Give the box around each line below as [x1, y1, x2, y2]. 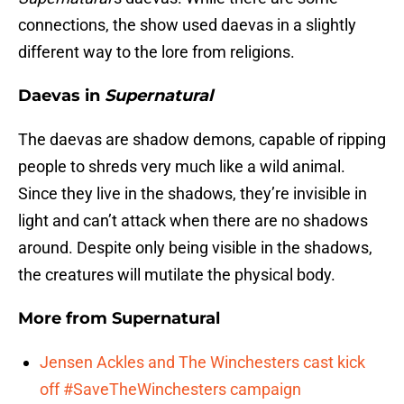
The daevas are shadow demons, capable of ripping [18, 130, 386, 150]
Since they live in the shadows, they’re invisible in [18, 184, 367, 204]
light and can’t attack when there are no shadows [18, 211, 368, 231]
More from [18, 308, 112, 329]
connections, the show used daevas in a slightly [18, 15, 356, 35]
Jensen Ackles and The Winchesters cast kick [40, 353, 365, 372]
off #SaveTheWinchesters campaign [40, 380, 301, 399]
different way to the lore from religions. [18, 42, 295, 62]
